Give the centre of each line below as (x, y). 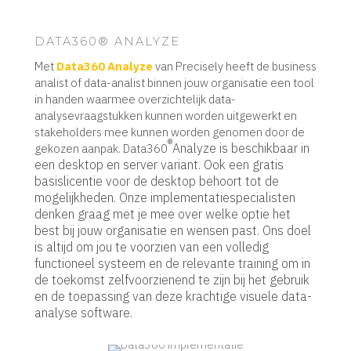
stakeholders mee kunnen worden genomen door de (170, 132)
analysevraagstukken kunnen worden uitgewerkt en (166, 116)
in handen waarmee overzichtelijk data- (135, 100)
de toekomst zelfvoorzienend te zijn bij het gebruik (172, 280)
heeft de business (271, 67)
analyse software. (85, 313)
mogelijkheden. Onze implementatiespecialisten (165, 198)
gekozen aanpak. (78, 149)
